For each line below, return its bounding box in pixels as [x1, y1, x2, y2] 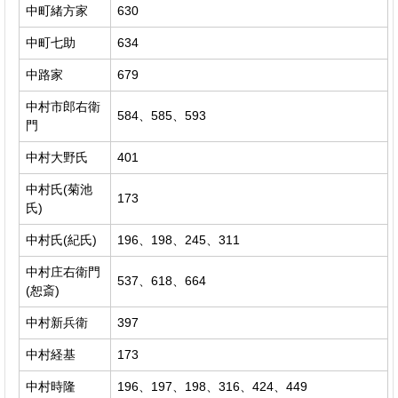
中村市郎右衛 [26, 99, 100, 114]
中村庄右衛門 [26, 264, 100, 279]
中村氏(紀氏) [26, 232, 97, 247]
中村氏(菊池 [26, 181, 92, 196]
